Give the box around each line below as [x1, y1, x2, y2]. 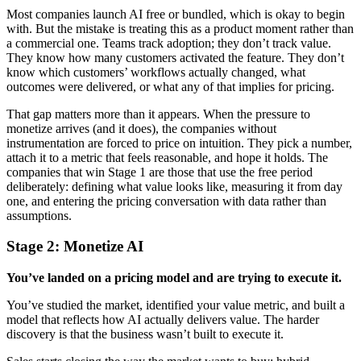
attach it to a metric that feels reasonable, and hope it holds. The [6, 150, 328, 164]
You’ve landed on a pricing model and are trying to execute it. [6, 271, 342, 284]
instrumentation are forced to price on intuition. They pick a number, [6, 135, 352, 150]
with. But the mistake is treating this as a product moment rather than [6, 21, 354, 35]
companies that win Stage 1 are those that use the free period [6, 164, 313, 179]
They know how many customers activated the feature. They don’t [6, 50, 344, 64]
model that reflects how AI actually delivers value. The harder [6, 313, 319, 326]
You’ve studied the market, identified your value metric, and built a [6, 298, 345, 312]
